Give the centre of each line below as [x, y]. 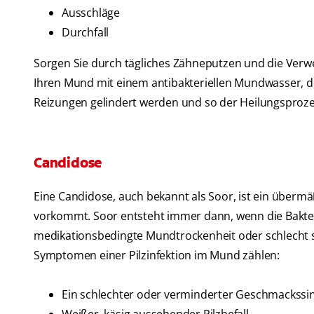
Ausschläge [91, 13]
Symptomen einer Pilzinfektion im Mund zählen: [157, 255]
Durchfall [86, 33]
